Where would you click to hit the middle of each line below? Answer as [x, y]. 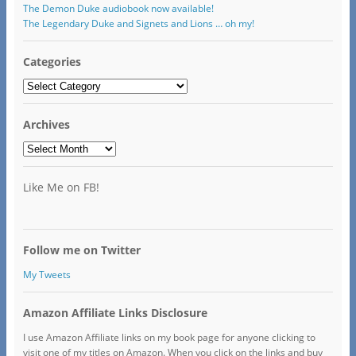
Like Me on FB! [61, 187]
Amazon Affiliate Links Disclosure [115, 313]
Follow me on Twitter [81, 250]
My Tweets [46, 275]
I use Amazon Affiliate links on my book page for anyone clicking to [169, 338]
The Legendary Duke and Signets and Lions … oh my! [138, 23]
